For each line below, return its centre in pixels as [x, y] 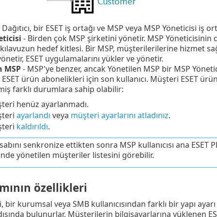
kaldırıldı [32, 127]
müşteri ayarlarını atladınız [119, 116]
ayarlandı [33, 116]
